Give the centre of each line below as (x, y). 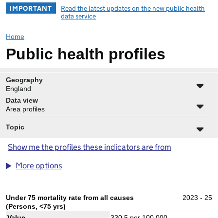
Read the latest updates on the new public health (133, 8)
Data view (22, 100)
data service (78, 16)
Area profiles (25, 109)
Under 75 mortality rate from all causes (70, 197)
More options (39, 165)
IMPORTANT (31, 8)
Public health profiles (86, 54)
